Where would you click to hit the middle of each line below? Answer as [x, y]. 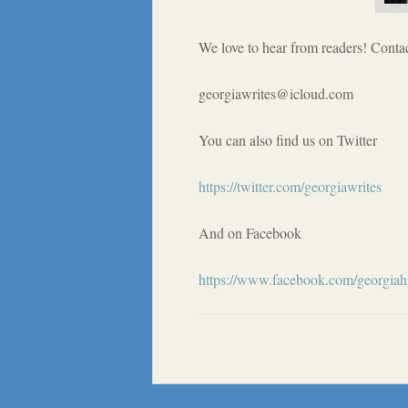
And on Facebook [250, 233]
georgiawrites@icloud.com [276, 93]
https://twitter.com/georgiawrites [290, 186]
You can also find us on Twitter [288, 140]
